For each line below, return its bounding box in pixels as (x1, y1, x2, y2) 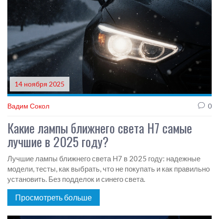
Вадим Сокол (7, 102, 49, 110)
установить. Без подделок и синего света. (7, 175, 145, 184)
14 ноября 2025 (15, 80, 65, 88)
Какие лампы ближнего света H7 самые (7, 118, 192, 138)
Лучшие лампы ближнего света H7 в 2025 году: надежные (7, 154, 200, 163)
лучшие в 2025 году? (7, 132, 109, 152)
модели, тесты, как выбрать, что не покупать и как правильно (7, 164, 210, 174)
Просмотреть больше (15, 193, 92, 202)
